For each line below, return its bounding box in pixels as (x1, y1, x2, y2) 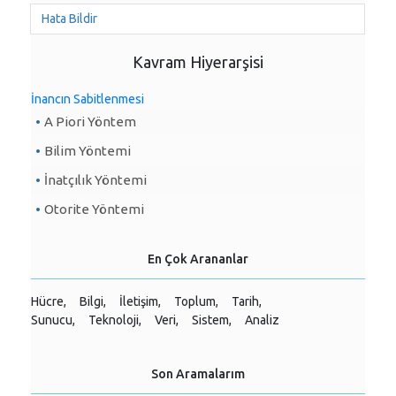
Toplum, (174, 294, 218, 308)
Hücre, (31, 294, 66, 308)
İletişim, (119, 294, 161, 308)
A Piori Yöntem (44, 114, 136, 129)
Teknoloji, (88, 313, 141, 327)
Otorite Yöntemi (44, 202, 144, 217)
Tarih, (232, 294, 262, 308)
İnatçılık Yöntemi (44, 172, 147, 187)
